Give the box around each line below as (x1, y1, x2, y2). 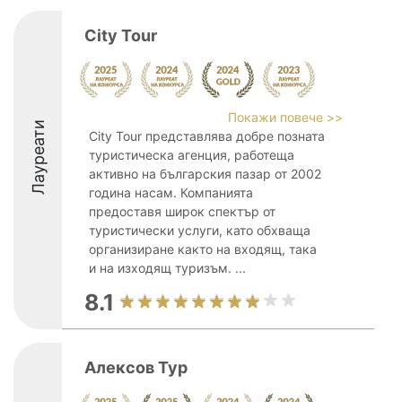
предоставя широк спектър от (89, 204, 275, 219)
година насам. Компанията (89, 185, 253, 200)
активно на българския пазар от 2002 (89, 166, 321, 181)
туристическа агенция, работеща (89, 147, 294, 162)
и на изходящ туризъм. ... (89, 260, 246, 275)
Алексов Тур (84, 358, 188, 377)
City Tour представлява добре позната (89, 128, 325, 144)
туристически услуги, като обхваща (89, 223, 310, 238)
